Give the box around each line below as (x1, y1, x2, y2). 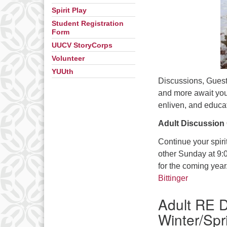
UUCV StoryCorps (52, 42, 112, 49)
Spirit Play (52, 7, 87, 14)
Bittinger (158, 174, 188, 183)
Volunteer (52, 55, 85, 62)
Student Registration (52, 20, 124, 27)
